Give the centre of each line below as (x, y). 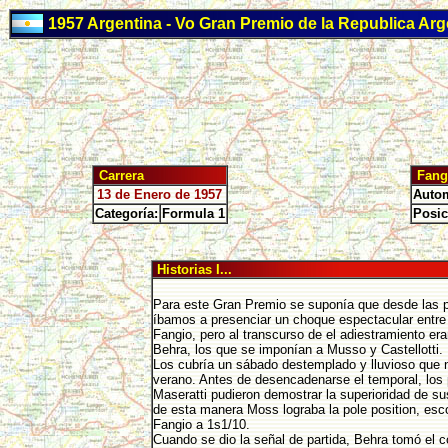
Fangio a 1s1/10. (203, 424)
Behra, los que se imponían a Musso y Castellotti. (297, 349)
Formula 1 (193, 213)
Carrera (119, 175)
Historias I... (192, 269)
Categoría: (126, 213)
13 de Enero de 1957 (159, 194)
